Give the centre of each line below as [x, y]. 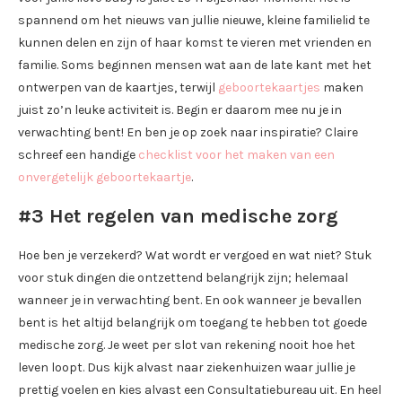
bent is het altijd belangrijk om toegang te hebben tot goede [192, 323]
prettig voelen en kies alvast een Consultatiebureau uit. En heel [200, 390]
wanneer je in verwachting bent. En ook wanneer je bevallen [190, 300]
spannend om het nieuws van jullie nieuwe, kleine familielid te [194, 20]
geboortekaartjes [269, 87]
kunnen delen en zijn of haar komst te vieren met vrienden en [195, 43]
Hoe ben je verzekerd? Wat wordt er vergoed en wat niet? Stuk [195, 255]
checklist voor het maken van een [236, 155]
